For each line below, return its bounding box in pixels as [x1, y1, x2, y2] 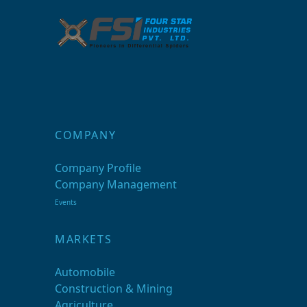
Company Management [55, 176, 177, 192]
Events [55, 197, 77, 207]
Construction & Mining [55, 280, 173, 296]
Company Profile [55, 160, 141, 175]
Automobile [55, 264, 115, 280]
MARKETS [55, 231, 112, 247]
